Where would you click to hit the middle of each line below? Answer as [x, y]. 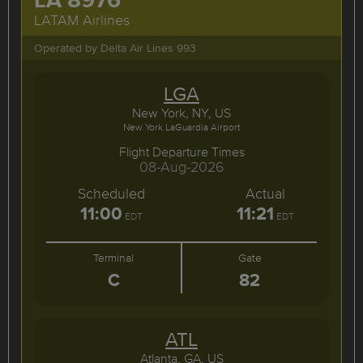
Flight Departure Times [181, 152]
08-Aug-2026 [181, 167]
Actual [265, 193]
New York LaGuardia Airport [181, 127]
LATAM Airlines [82, 20]
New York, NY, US [181, 113]
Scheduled [111, 193]
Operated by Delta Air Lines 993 [115, 48]
